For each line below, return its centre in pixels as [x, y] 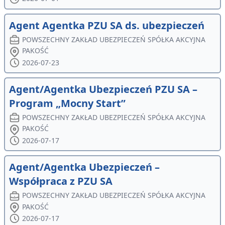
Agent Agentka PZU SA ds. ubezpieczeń [107, 25]
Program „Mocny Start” [67, 103]
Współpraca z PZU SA [61, 181]
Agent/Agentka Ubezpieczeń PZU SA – [103, 89]
